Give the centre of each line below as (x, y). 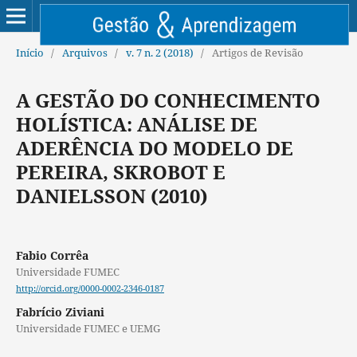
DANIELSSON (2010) (112, 195)
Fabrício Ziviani (60, 312)
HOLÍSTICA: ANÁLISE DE (136, 124)
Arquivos (84, 52)
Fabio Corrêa (52, 255)
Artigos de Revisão (257, 52)
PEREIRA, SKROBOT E (120, 171)
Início (29, 52)
